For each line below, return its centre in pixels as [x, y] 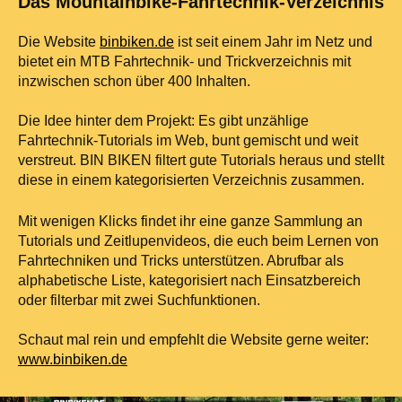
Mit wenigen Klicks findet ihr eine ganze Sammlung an [190, 221]
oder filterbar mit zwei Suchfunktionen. [139, 300]
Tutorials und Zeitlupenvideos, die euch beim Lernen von [198, 240]
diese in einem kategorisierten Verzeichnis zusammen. [191, 179]
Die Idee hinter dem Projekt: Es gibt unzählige [163, 120]
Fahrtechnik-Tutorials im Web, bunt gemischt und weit [188, 140]
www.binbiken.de [73, 359]
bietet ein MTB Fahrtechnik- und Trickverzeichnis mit [184, 61]
